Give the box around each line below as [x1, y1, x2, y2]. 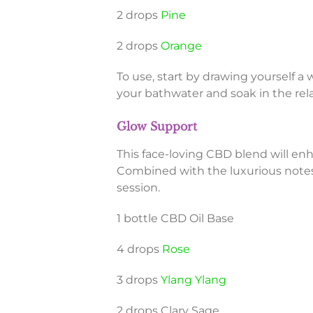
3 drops [116, 273, 161, 287]
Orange [160, 39, 202, 53]
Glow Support [116, 119, 197, 134]
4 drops [116, 242, 162, 256]
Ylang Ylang [160, 273, 226, 287]
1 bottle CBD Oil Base [116, 212, 234, 226]
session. [116, 181, 160, 195]
